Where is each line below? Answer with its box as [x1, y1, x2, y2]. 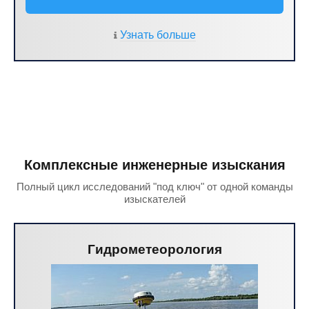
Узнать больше [120, 29, 196, 41]
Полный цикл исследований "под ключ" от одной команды [16, 181, 293, 192]
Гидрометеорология [87, 242, 222, 257]
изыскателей [123, 193, 186, 205]
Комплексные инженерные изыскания [23, 157, 286, 172]
